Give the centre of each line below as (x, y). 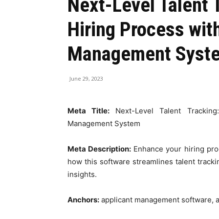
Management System (104, 124)
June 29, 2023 (86, 79)
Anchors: (83, 200)
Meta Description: (100, 149)
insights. (82, 175)
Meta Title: (91, 111)
